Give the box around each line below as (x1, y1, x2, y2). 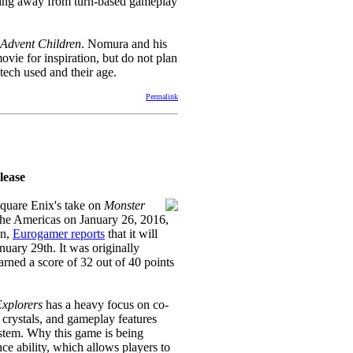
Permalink (146, 92, 178, 101)
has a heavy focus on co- (43, 298, 169, 311)
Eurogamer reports (13, 227, 105, 240)
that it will (105, 227, 158, 240)
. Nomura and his (81, 37, 167, 50)
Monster (104, 199, 145, 212)
